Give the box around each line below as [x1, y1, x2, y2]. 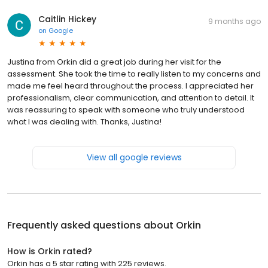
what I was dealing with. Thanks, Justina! [7, 115, 162, 127]
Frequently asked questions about [7, 218, 176, 232]
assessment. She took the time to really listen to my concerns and [7, 68, 261, 80]
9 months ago [208, 16, 261, 26]
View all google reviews [86, 151, 182, 163]
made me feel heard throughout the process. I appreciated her [7, 80, 254, 92]
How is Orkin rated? [7, 245, 92, 257]
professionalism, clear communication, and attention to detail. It [7, 92, 254, 103]
